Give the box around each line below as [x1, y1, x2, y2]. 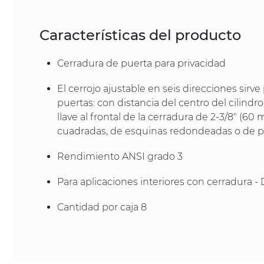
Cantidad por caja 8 [57, 202, 147, 213]
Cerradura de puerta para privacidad [57, 57, 226, 69]
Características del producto [39, 27, 241, 44]
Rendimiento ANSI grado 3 [57, 150, 183, 162]
